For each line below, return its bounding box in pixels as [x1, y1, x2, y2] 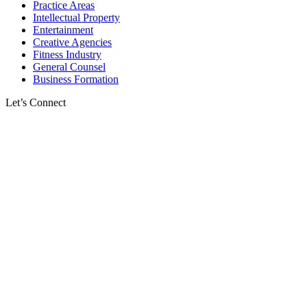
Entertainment [33, 24, 93, 36]
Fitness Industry [33, 49, 101, 61]
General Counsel [33, 61, 106, 73]
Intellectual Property [33, 12, 120, 24]
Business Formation [33, 73, 119, 86]
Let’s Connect [5, 97, 66, 109]
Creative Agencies [33, 36, 112, 49]
